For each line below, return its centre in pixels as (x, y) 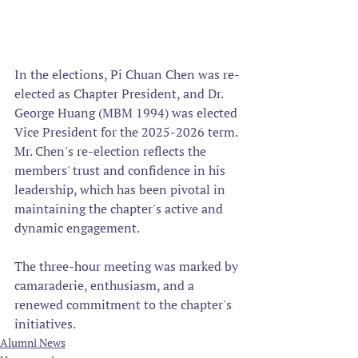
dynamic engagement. (77, 228)
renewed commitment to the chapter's (125, 305)
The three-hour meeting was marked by (128, 267)
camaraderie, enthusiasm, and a (106, 286)
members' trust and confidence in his (121, 171)
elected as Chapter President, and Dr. (120, 94)
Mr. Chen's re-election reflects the (112, 151)
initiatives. (45, 324)
